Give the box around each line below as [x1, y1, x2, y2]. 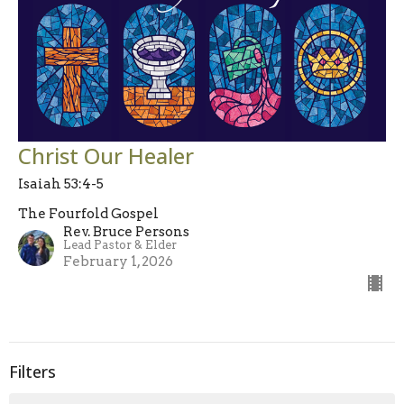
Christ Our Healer [18, 140, 194, 170]
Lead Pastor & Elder [63, 237, 177, 252]
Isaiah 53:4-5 [18, 175, 104, 192]
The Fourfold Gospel [18, 205, 159, 222]
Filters [9, 360, 56, 382]
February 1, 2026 [63, 252, 173, 270]
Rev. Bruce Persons [63, 223, 189, 240]
